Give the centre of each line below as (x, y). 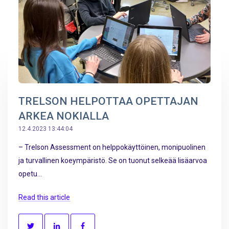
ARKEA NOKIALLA (64, 116)
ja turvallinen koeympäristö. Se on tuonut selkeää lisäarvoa (113, 161)
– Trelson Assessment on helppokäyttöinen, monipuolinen (112, 147)
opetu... (30, 174)
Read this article (44, 197)
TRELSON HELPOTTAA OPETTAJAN (108, 101)
